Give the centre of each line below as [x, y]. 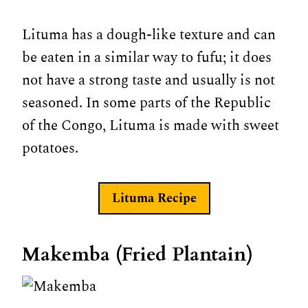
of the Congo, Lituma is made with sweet [151, 126]
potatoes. [50, 149]
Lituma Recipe [154, 198]
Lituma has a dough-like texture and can [149, 35]
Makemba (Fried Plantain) [137, 254]
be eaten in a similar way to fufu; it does [147, 58]
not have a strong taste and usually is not [148, 81]
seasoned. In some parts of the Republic [146, 103]
